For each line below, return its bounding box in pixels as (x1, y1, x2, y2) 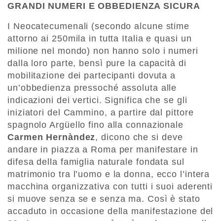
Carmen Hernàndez (7, 132, 96, 143)
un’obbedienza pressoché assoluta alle (7, 83, 177, 93)
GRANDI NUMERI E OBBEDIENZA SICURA (7, 1, 200, 11)
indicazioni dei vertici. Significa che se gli (7, 95, 187, 106)
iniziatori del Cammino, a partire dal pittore (7, 108, 194, 118)
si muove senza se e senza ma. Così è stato (7, 194, 200, 204)
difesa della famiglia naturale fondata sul (7, 157, 184, 167)
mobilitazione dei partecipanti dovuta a (7, 71, 176, 81)
